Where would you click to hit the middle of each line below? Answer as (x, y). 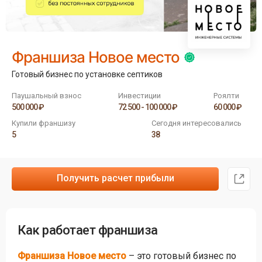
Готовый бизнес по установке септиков (87, 74)
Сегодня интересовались (196, 123)
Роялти (226, 96)
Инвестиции (139, 96)
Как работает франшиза (88, 230)
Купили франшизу (44, 123)
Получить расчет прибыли (115, 178)
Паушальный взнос (46, 96)
